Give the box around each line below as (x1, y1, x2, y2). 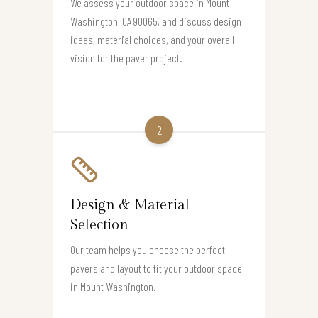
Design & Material (70, 196, 190, 214)
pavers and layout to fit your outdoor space (70, 261, 242, 275)
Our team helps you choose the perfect (70, 242, 225, 256)
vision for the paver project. (70, 50, 182, 65)
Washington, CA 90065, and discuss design (70, 13, 241, 28)
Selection (70, 216, 128, 234)
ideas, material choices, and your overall (70, 32, 234, 46)
